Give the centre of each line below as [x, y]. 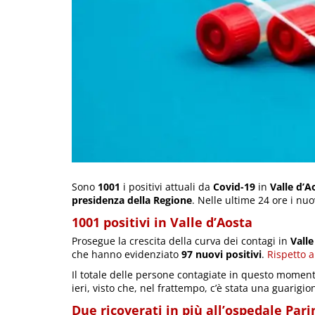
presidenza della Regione [132, 200]
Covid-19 [234, 186]
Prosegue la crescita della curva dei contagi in [181, 240]
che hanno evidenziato [127, 254]
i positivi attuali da [167, 186]
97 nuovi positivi [221, 254]
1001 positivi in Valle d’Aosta [162, 222]
